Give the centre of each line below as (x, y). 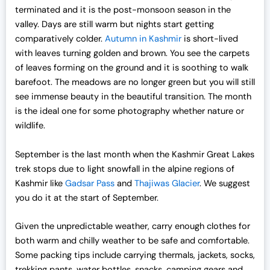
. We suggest (225, 183)
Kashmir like (40, 183)
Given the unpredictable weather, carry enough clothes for (133, 226)
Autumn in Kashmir (142, 39)
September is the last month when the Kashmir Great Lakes (135, 154)
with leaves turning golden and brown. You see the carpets (132, 54)
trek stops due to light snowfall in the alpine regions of (125, 169)
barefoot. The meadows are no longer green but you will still (135, 83)
